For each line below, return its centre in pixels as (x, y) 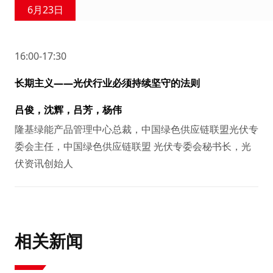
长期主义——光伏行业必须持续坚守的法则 (107, 83)
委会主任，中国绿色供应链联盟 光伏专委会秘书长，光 (133, 146)
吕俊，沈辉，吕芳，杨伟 (68, 109)
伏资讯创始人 (44, 163)
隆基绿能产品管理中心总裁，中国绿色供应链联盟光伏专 (136, 129)
